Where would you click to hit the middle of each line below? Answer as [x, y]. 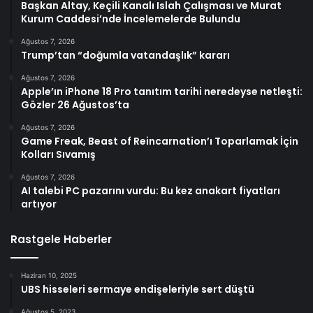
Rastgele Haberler [61, 239]
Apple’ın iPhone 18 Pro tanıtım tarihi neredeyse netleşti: [162, 91]
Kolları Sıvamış [58, 154]
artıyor [39, 204]
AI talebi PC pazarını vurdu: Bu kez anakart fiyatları [151, 190]
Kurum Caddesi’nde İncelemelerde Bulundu [131, 19]
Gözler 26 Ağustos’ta [75, 104]
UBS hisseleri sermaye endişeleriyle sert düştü [138, 289]
